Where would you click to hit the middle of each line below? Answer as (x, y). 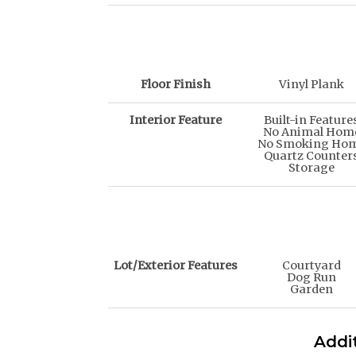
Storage (311, 168)
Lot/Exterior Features (176, 266)
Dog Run (311, 278)
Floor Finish (176, 85)
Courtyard (311, 266)
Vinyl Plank (311, 85)
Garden (311, 290)
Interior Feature (176, 120)
